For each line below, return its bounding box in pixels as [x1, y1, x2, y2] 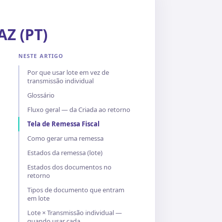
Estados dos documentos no [27, 163, 111, 171]
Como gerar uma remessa [27, 134, 104, 143]
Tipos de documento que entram [27, 185, 124, 194]
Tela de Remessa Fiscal [27, 119, 100, 128]
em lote [27, 194, 50, 203]
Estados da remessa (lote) [27, 148, 103, 157]
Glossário [27, 91, 55, 100]
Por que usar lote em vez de [27, 68, 109, 77]
